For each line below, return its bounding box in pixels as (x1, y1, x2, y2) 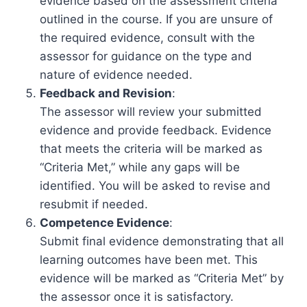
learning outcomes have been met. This (40, 253, 258, 267)
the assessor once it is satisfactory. (40, 290, 234, 304)
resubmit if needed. (40, 197, 148, 211)
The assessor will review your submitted (40, 105, 262, 119)
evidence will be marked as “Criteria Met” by (40, 271, 284, 285)
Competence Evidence (40, 216, 169, 230)
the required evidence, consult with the (40, 31, 255, 45)
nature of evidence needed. (40, 68, 193, 82)
